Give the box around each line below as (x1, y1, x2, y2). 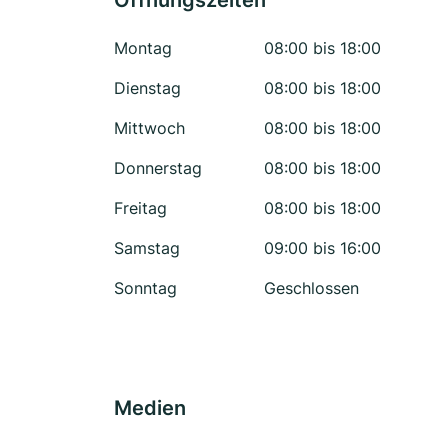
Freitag (114, 198, 167, 218)
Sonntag (114, 278, 177, 298)
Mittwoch (114, 118, 185, 138)
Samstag (114, 238, 180, 258)
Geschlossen (264, 278, 359, 298)
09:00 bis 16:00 (264, 238, 381, 258)
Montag (114, 38, 172, 58)
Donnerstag (114, 158, 202, 178)
